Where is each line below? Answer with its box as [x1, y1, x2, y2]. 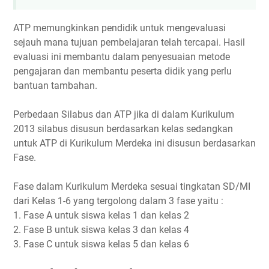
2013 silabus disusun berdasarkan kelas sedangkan [13, 123, 233, 135]
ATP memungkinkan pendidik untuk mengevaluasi [13, 22, 226, 34]
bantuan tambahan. [13, 80, 97, 92]
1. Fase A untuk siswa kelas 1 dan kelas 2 [13, 210, 189, 222]
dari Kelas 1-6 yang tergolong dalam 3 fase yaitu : [13, 195, 223, 207]
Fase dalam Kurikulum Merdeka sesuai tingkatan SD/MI [13, 181, 250, 193]
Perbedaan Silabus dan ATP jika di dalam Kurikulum [13, 109, 234, 121]
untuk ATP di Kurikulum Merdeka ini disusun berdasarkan [13, 138, 256, 150]
